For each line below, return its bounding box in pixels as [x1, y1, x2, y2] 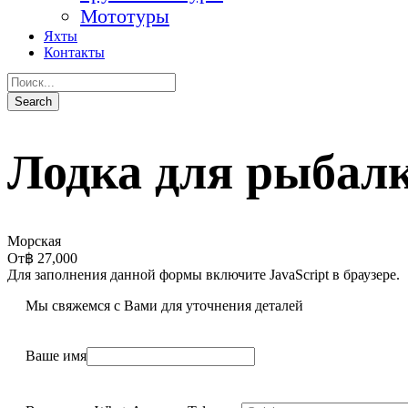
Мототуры [80, 5, 169, 27]
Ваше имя [25, 348, 87, 364]
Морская [7, 233, 61, 250]
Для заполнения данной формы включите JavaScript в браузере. [7, 267, 400, 283]
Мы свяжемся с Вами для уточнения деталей [25, 298, 303, 314]
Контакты [44, 45, 105, 60]
